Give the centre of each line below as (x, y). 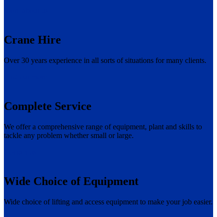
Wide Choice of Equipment (71, 181)
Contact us (20, 152)
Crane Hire (32, 40)
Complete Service (48, 106)
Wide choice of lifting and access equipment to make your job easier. (108, 201)
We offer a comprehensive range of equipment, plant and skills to (103, 126)
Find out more (25, 77)
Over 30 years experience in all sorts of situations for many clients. (105, 61)
